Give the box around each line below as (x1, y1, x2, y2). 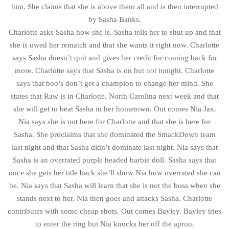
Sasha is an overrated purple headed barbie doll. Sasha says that (13, 155, 216, 164)
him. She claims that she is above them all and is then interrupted (11, 2, 218, 11)
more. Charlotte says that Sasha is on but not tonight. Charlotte (15, 66, 214, 75)
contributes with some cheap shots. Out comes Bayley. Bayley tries (8, 207, 221, 215)
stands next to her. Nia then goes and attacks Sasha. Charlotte (17, 194, 212, 202)
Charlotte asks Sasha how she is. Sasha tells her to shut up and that (8, 28, 221, 36)
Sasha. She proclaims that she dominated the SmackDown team (13, 130, 216, 139)
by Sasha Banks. (88, 15, 141, 24)
